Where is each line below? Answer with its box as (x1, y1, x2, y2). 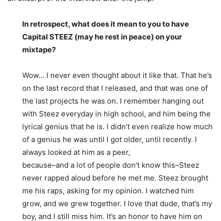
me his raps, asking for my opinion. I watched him (22, 185, 194, 195)
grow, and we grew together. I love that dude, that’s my (22, 198, 212, 208)
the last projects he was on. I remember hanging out (22, 96, 204, 106)
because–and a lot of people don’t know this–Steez (22, 160, 199, 170)
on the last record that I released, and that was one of (22, 83, 208, 93)
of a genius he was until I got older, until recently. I (22, 134, 197, 144)
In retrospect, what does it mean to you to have (22, 19, 189, 29)
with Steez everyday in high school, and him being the (22, 109, 211, 118)
